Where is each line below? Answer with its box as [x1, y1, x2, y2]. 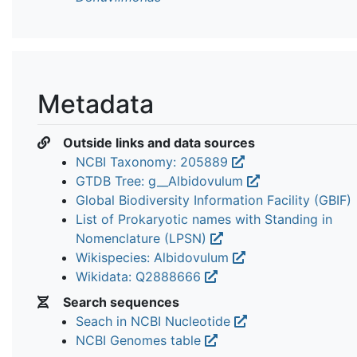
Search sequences [60, 293, 179, 310]
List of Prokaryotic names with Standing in [76, 210, 332, 227]
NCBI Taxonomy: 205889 [76, 153, 232, 170]
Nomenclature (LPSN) [76, 229, 210, 246]
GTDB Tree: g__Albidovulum [76, 172, 247, 189]
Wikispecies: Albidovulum [76, 249, 233, 265]
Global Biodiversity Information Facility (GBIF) [76, 191, 351, 208]
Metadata [37, 88, 154, 120]
